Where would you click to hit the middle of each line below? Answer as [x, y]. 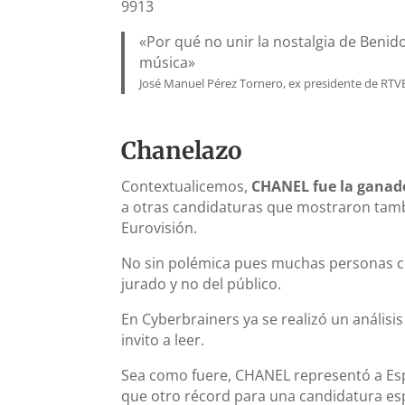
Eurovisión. [160, 227]
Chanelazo [182, 150]
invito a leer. [163, 339]
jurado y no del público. [202, 283]
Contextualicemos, [187, 186]
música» [168, 62]
